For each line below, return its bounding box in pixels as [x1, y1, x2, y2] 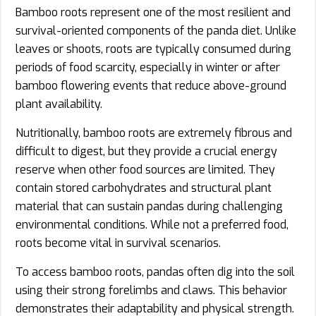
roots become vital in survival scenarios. [16, 235, 221, 250]
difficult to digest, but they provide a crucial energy [16, 143, 277, 159]
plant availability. [16, 96, 102, 111]
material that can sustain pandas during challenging [16, 198, 283, 214]
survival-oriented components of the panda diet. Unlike [16, 23, 296, 38]
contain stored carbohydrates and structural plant [16, 180, 272, 195]
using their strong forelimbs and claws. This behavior [16, 282, 287, 298]
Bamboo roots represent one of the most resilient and [16, 4, 291, 20]
